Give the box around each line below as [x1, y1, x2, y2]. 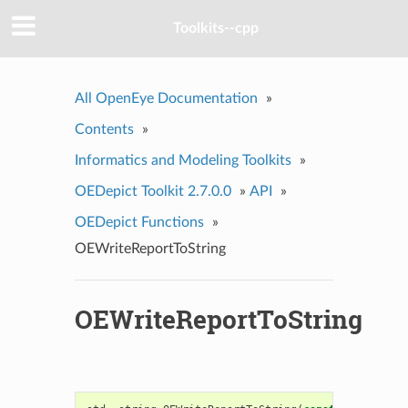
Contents [74, 121, 134, 137]
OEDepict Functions [74, 214, 204, 229]
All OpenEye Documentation [74, 90, 258, 106]
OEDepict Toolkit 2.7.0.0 [74, 183, 231, 199]
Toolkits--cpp [173, 21, 259, 36]
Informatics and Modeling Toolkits [74, 152, 291, 168]
